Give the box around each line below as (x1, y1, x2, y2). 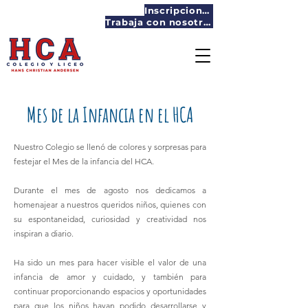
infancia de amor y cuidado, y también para (14, 272, 206, 282)
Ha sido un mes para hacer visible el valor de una (14, 257, 206, 267)
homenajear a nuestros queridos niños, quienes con (14, 199, 206, 210)
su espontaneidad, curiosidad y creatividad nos (14, 214, 206, 224)
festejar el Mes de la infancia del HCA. (14, 156, 154, 166)
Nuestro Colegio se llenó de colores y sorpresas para (14, 142, 206, 152)
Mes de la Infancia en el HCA (26, 102, 194, 127)
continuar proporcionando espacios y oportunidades (14, 286, 206, 296)
